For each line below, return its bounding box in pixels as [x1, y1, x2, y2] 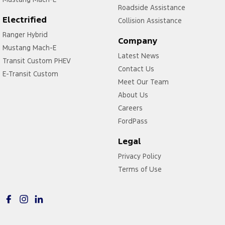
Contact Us [118, 64, 154, 73]
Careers [118, 103, 143, 113]
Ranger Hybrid [3, 30, 48, 39]
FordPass [118, 116, 148, 126]
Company [118, 35, 158, 46]
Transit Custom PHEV [3, 56, 71, 65]
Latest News [118, 51, 159, 60]
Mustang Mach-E [3, 43, 56, 52]
